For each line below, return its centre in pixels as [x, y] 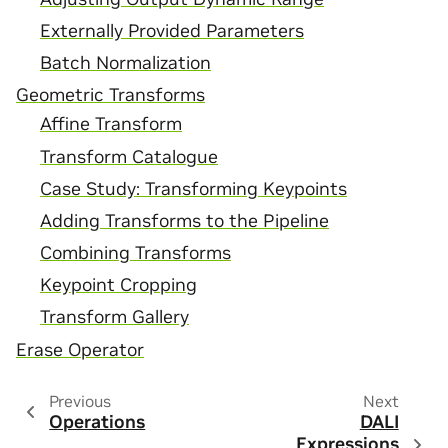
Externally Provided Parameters [172, 30]
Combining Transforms [135, 253]
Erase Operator [80, 349]
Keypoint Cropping [118, 285]
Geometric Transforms [110, 95]
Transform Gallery [114, 317]
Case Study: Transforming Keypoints [193, 188]
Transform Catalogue [129, 156]
